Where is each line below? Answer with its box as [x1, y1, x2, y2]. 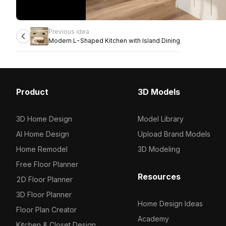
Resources [137, 172, 181, 182]
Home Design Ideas [137, 199, 203, 208]
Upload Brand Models [137, 130, 210, 138]
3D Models [137, 87, 180, 97]
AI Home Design [16, 130, 69, 138]
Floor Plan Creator [16, 205, 77, 214]
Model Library [137, 115, 184, 123]
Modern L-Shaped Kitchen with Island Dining [48, 37, 180, 44]
